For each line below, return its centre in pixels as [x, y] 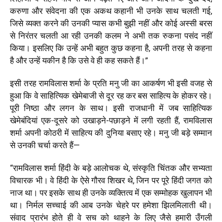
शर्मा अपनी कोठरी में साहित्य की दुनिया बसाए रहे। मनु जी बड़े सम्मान [111, 133]
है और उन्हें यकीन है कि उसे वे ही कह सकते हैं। [78, 60]
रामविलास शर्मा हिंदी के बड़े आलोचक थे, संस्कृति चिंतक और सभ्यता [112, 168]
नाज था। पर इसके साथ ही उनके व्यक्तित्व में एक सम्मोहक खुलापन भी [111, 193]
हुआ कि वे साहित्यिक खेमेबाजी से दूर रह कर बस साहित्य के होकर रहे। [111, 95]
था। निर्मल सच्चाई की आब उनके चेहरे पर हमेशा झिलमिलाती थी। [111, 205]
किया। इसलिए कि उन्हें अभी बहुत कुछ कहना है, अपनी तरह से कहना [111, 48]
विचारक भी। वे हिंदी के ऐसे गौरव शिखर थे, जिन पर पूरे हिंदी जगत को [111, 180]
